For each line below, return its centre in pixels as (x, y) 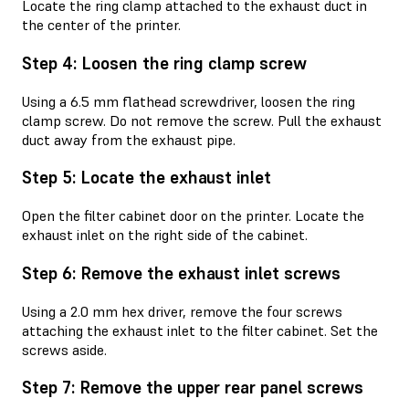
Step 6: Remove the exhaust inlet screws (181, 273)
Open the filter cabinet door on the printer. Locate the (193, 216)
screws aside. (64, 349)
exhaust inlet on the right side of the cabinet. (165, 235)
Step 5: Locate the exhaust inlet (147, 178)
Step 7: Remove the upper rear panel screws (193, 388)
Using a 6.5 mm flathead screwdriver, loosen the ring (189, 101)
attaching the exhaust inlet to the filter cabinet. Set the (200, 330)
